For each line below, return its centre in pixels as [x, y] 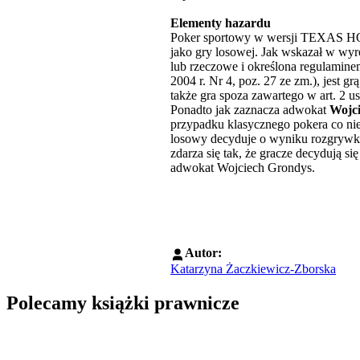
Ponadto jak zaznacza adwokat [250, 110]
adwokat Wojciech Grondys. [243, 168]
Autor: [203, 253]
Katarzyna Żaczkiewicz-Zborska [253, 268]
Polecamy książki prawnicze [123, 303]
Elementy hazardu [221, 23]
